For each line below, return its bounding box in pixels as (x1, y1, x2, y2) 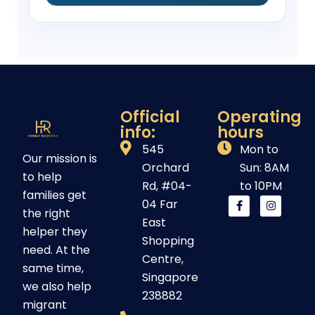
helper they (22, 224, 87, 240)
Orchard (141, 159, 189, 176)
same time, (22, 260, 84, 277)
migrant (22, 297, 67, 314)
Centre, (141, 250, 184, 267)
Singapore (141, 269, 198, 285)
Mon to (239, 141, 278, 157)
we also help (22, 278, 91, 295)
